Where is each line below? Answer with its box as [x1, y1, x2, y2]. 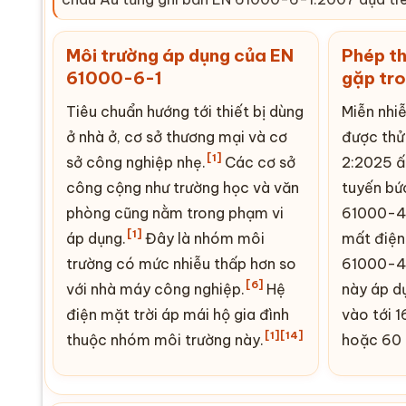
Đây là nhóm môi [141, 228, 265, 247]
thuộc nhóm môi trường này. [66, 330, 264, 349]
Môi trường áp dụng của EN [66, 43, 294, 66]
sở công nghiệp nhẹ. [66, 152, 206, 171]
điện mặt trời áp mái [66, 304, 209, 324]
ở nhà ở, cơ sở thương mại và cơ [66, 127, 287, 146]
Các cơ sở [221, 152, 295, 171]
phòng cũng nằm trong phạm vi [66, 203, 284, 222]
